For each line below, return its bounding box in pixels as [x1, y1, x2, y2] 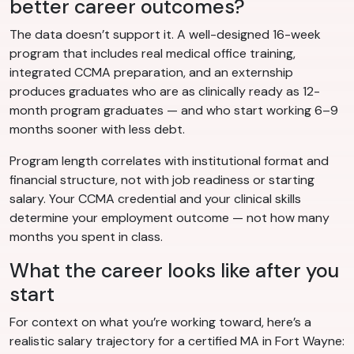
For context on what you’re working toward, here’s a [9, 314, 311, 331]
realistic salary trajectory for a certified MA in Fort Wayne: [9, 333, 345, 350]
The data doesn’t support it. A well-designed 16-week [9, 26, 321, 43]
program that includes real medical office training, [9, 45, 296, 62]
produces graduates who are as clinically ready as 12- [9, 83, 320, 100]
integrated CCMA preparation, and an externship [9, 64, 293, 81]
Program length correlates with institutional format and [9, 153, 329, 170]
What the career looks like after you [9, 258, 339, 284]
